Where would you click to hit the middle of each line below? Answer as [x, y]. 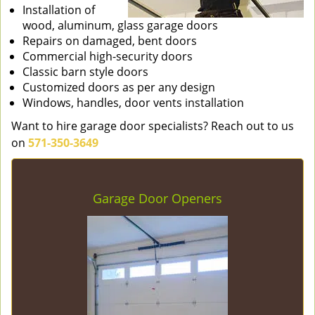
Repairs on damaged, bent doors [110, 41]
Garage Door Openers [157, 198]
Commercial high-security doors [108, 56]
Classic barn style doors [85, 72]
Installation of [59, 10]
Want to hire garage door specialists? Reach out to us [153, 126]
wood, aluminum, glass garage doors [120, 25]
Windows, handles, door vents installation [133, 103]
